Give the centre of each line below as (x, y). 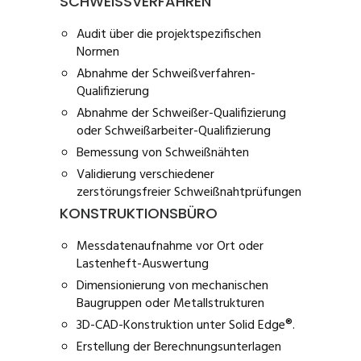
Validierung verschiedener (145, 175)
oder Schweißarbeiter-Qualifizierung (173, 131)
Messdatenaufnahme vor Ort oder (170, 247)
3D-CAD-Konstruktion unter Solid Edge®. (185, 326)
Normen (98, 52)
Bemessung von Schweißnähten (162, 153)
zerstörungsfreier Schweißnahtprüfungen (189, 193)
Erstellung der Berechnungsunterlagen (178, 347)
